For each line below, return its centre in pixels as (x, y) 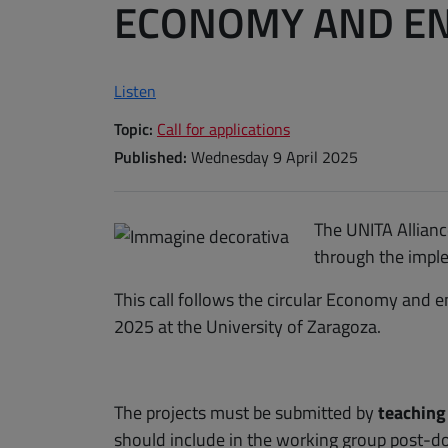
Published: (150, 157)
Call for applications (223, 129)
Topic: (133, 129)
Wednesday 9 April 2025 (274, 157)
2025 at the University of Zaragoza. (247, 327)
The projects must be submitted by (246, 413)
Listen (135, 91)
